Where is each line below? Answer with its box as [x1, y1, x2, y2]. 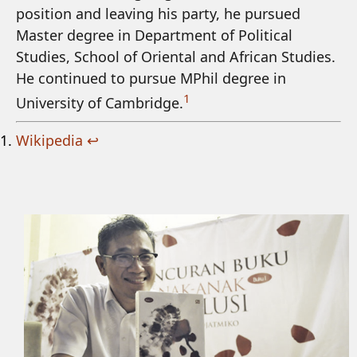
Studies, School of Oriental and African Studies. [16, 47, 335, 66]
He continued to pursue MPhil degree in [16, 69, 286, 88]
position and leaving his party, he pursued [16, 4, 300, 23]
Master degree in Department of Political [16, 25, 292, 45]
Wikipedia [16, 131, 83, 150]
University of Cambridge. [16, 93, 183, 112]
